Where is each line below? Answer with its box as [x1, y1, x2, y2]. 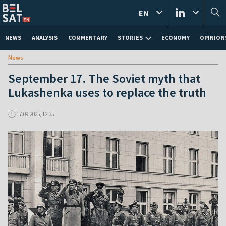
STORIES [117, 34, 143, 41]
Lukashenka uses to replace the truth [8, 85, 206, 100]
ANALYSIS [31, 34, 58, 41]
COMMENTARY [68, 34, 107, 41]
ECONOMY [161, 34, 190, 41]
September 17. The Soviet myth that [8, 71, 200, 86]
